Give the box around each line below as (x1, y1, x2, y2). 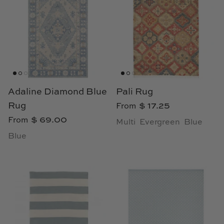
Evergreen (139, 118, 180, 127)
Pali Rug (116, 87, 153, 97)
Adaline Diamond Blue (8, 87, 107, 97)
